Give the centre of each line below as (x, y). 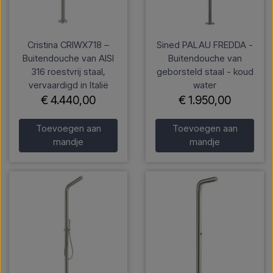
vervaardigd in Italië (68, 85)
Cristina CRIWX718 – (68, 44)
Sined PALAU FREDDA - (205, 44)
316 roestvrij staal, (68, 71)
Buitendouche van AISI (68, 58)
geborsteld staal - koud (205, 71)
